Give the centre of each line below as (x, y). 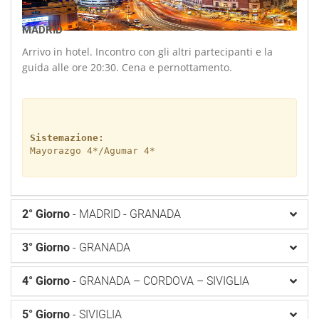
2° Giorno (46, 214)
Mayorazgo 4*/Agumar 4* (92, 150)
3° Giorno (46, 247)
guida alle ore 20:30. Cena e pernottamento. (127, 67)
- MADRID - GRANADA (125, 214)
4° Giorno (46, 281)
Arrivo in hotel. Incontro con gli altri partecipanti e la (147, 52)
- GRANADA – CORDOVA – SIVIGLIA (159, 281)
